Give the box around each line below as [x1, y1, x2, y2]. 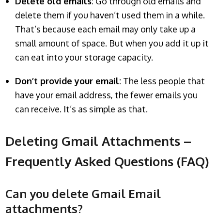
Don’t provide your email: [15, 75, 122, 86]
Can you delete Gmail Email [5, 186, 161, 201]
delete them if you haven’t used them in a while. [15, 9, 205, 20]
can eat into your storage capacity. [15, 51, 154, 62]
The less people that [121, 75, 205, 86]
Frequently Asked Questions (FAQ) [5, 153, 209, 169]
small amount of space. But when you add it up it [15, 37, 209, 48]
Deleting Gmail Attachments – [5, 132, 192, 149]
